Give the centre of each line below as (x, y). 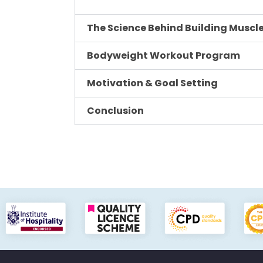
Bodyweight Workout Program (163, 55)
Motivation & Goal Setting (152, 83)
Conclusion (115, 111)
